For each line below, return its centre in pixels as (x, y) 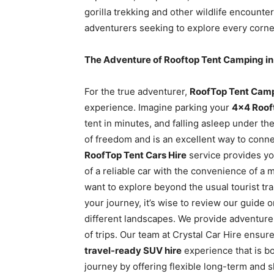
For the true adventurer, (137, 91)
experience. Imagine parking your (158, 107)
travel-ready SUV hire (133, 250)
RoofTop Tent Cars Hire (135, 155)
